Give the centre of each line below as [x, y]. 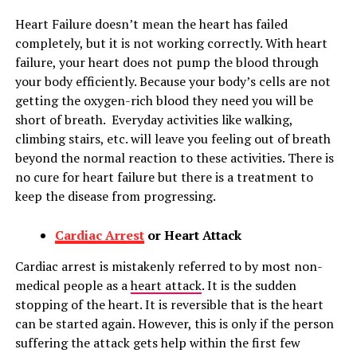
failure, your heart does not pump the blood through [167, 62]
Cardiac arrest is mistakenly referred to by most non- [169, 266]
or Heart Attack [192, 235]
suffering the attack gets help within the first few [157, 343]
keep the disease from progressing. [115, 196]
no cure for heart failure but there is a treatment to [164, 177]
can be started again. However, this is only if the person [174, 324]
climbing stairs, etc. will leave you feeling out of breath [173, 139]
